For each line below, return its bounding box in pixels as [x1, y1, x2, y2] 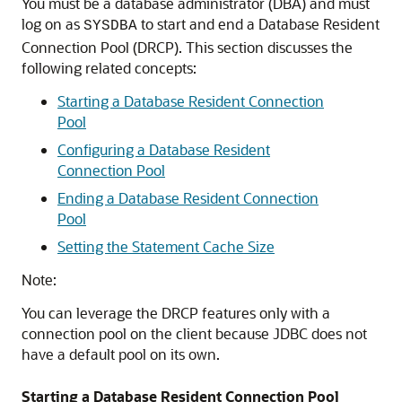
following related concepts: [22, 58, 197, 77]
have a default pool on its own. [22, 345, 220, 363]
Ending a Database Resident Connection [57, 188, 319, 207]
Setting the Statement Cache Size [57, 237, 275, 256]
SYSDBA [83, 18, 137, 34]
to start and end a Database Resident [137, 14, 380, 33]
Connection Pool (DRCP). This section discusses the [22, 38, 353, 57]
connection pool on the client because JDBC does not [22, 324, 367, 343]
